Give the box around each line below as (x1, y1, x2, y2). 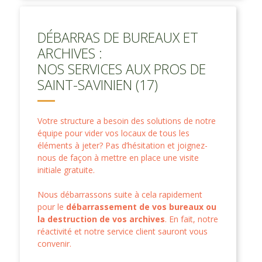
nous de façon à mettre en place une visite (37, 151, 199, 163)
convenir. (37, 237, 71, 249)
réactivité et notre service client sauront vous (37, 225, 208, 237)
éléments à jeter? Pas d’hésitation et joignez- (37, 139, 208, 151)
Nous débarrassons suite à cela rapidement (37, 188, 202, 200)
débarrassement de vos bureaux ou (66, 201, 216, 212)
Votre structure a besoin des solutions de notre (37, 115, 216, 126)
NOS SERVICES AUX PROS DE (37, 59, 206, 78)
